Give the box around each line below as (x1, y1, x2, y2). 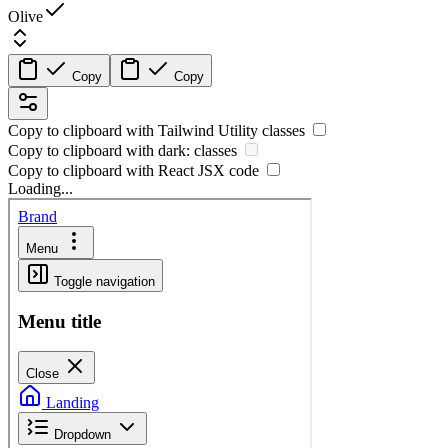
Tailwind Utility (158, 121, 258, 139)
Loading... (8, 179, 73, 197)
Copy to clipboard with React (8, 161, 198, 179)
